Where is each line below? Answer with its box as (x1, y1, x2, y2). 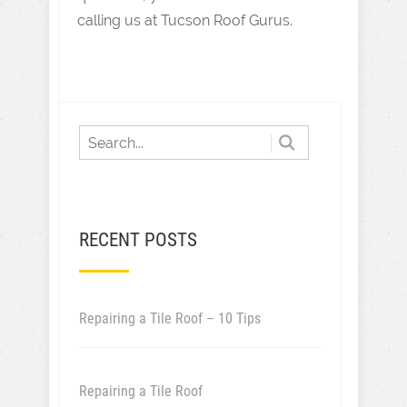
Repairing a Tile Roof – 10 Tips (79, 310, 261, 327)
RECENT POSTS (79, 229, 197, 251)
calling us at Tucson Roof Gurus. (77, 12, 293, 29)
